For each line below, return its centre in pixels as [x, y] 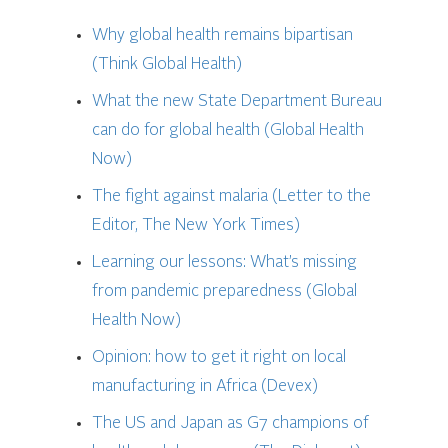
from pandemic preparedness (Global [225, 292]
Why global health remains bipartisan [223, 36]
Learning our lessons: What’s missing [225, 263]
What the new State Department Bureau [237, 102]
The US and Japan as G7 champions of [231, 424]
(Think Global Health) [167, 65]
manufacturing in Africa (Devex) [205, 387]
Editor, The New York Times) [196, 226]
